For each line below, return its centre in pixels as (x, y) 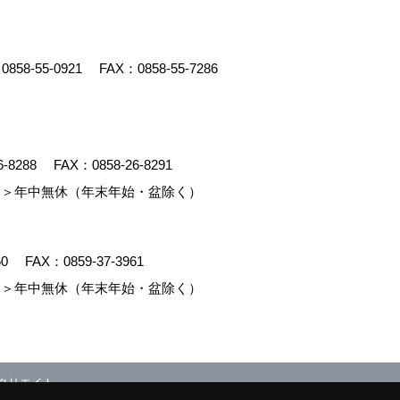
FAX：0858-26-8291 (111, 165)
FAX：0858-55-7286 (157, 68)
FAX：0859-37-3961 (83, 261)
